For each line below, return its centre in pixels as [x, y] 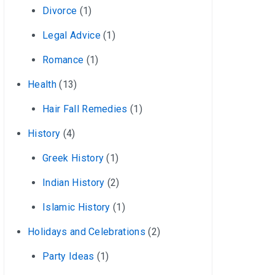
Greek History [73, 158]
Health [42, 84]
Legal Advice [72, 35]
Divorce [60, 11]
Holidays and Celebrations [87, 232]
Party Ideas [68, 256]
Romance [63, 60]
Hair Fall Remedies [85, 109]
